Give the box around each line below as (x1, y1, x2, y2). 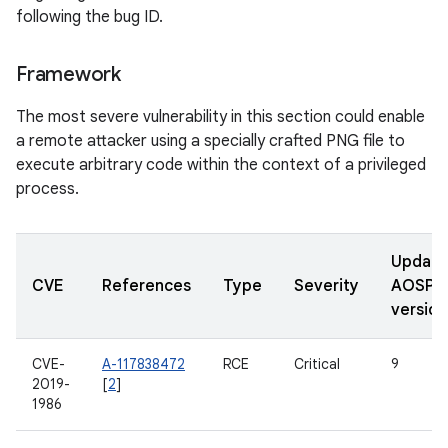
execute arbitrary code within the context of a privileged (16, 155, 426, 175)
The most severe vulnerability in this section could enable (16, 107, 425, 127)
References (102, 276, 191, 296)
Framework (16, 62, 121, 87)
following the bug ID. (16, 7, 163, 27)
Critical (294, 355, 340, 373)
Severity (294, 276, 359, 296)
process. (16, 179, 79, 199)
